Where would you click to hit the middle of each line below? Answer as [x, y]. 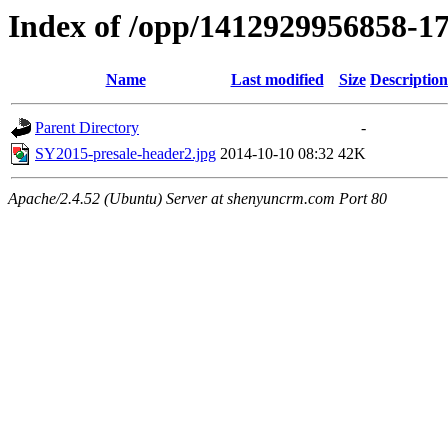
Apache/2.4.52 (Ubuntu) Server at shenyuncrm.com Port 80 [197, 199]
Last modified [277, 80]
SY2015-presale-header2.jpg [125, 154]
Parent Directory [87, 128]
